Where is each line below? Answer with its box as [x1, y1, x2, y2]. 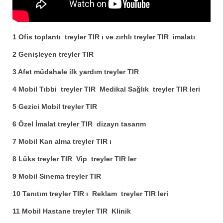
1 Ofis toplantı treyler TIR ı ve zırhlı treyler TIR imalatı [12, 32, 195, 41]
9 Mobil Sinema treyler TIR [12, 172, 101, 180]
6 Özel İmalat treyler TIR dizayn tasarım [12, 119, 146, 128]
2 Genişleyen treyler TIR [12, 50, 94, 58]
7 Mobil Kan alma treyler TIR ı [12, 137, 111, 145]
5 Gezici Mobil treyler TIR [12, 102, 97, 111]
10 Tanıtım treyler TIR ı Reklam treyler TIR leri [12, 189, 168, 198]
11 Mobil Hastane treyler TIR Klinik [12, 207, 131, 215]
